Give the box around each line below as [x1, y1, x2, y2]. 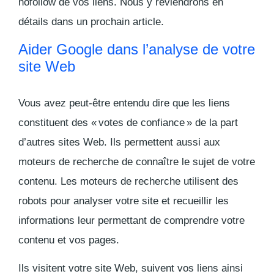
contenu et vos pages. [18, 234, 119, 246]
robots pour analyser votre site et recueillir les [18, 194, 229, 207]
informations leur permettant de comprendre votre [18, 214, 245, 226]
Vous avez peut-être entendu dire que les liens [18, 97, 230, 109]
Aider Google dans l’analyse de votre [18, 40, 255, 57]
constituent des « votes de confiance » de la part [18, 116, 238, 128]
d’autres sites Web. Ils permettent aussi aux [18, 136, 220, 148]
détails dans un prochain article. [18, 15, 164, 28]
